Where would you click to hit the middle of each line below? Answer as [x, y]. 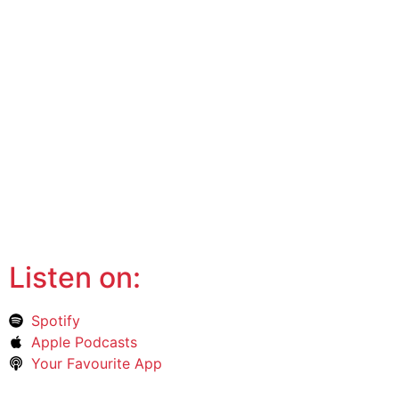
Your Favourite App [96, 363]
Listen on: [74, 277]
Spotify [55, 320]
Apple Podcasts [84, 342]
